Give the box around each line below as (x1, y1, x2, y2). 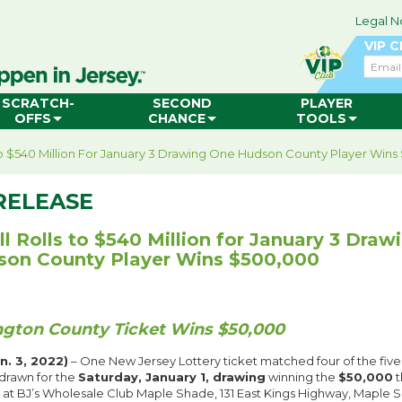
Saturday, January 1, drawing (78, 370, 266, 385)
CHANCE (147, 110, 205, 127)
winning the (266, 370, 338, 385)
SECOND (152, 95, 212, 111)
